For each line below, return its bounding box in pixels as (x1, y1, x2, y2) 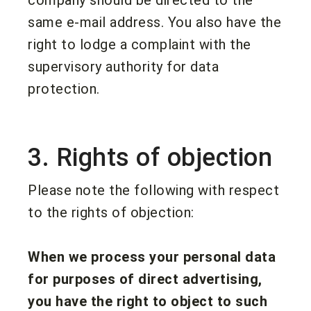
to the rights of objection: (28, 203, 194, 221)
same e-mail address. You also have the (28, 13, 281, 31)
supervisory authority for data (28, 58, 219, 75)
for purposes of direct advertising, (28, 270, 262, 287)
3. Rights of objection (28, 142, 272, 172)
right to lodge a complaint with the (28, 35, 251, 53)
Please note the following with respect (28, 181, 279, 199)
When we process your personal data (28, 248, 276, 265)
